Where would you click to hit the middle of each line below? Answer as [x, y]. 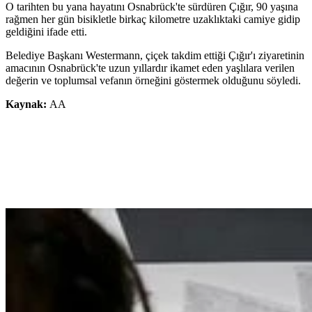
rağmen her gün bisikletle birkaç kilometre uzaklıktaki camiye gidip [153, 19]
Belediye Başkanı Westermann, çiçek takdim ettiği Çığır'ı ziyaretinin [155, 56]
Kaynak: [28, 104]
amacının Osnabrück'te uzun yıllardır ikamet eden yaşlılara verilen [150, 68]
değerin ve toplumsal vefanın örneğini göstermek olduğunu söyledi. [153, 81]
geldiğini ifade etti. [46, 32]
